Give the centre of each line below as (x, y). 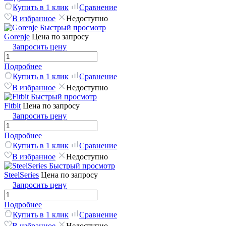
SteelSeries (21, 175)
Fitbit (12, 105)
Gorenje (17, 36)
